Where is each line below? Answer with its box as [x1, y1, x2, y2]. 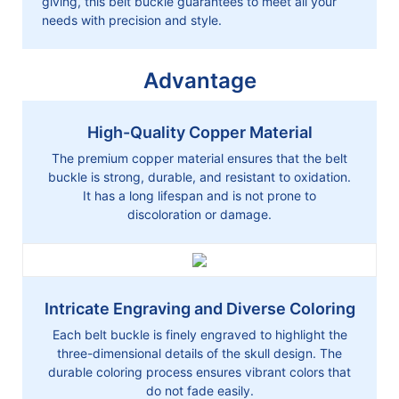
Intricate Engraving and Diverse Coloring [44, 299, 355, 319]
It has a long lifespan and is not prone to [83, 187, 316, 203]
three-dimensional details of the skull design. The [57, 345, 342, 361]
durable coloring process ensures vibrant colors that [48, 363, 351, 379]
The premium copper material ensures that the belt [52, 150, 347, 166]
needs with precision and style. [42, 12, 223, 28]
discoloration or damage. [127, 206, 272, 222]
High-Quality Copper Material [86, 123, 313, 142]
